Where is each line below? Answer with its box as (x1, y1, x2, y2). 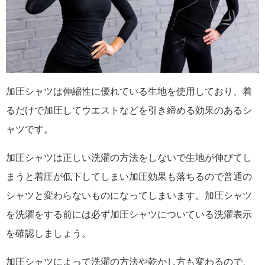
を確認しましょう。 (6, 228, 91, 239)
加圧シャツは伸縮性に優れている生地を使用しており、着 (6, 86, 252, 97)
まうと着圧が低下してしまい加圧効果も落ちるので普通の (6, 172, 252, 182)
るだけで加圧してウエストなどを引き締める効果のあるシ (6, 105, 252, 116)
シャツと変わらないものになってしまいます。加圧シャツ (6, 190, 252, 201)
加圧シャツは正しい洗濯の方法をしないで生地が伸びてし (6, 153, 252, 163)
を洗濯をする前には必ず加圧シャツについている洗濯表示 (6, 209, 252, 220)
